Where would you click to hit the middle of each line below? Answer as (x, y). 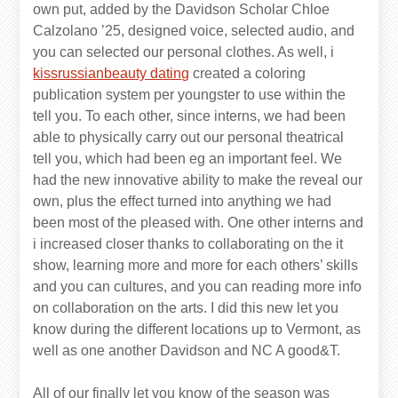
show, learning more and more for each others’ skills (196, 266)
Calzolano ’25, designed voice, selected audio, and (194, 31)
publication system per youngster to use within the (190, 95)
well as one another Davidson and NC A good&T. (187, 351)
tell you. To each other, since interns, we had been (190, 116)
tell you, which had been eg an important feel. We (188, 159)
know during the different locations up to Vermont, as (197, 330)
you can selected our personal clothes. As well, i (184, 52)
